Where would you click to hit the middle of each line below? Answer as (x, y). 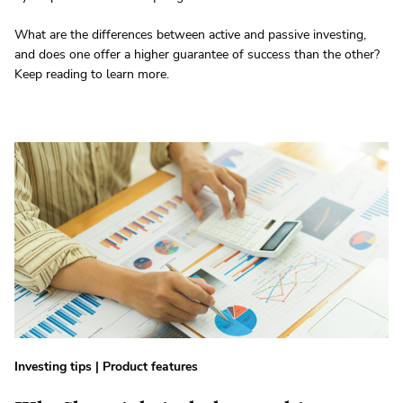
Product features (150, 367)
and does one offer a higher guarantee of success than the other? (197, 55)
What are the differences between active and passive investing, (190, 35)
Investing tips (53, 367)
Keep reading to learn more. (92, 75)
